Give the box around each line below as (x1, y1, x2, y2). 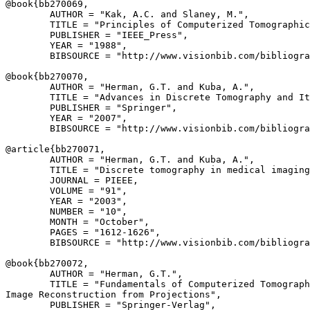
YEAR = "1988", (6, 40, 127, 51)
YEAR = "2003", (6, 196, 127, 206)
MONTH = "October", (6, 217, 149, 227)
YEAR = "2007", (6, 113, 127, 123)
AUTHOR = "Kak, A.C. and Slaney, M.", (6, 9, 249, 19)
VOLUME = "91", (6, 185, 127, 196)
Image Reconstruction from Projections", (6, 289, 221, 300)
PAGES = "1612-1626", (6, 227, 161, 237)
